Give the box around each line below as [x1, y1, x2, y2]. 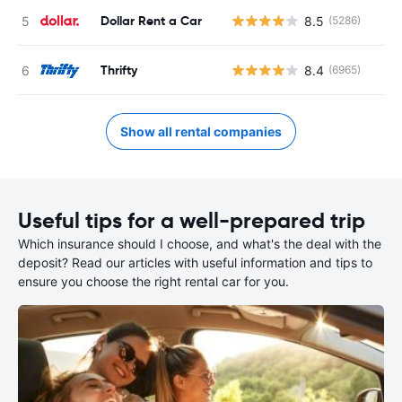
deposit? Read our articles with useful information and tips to [18, 255, 372, 270]
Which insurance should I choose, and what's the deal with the [18, 236, 381, 251]
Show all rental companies [120, 124, 282, 139]
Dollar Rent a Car [100, 12, 202, 29]
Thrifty [100, 61, 137, 78]
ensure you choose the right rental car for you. [18, 274, 289, 289]
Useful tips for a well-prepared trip [18, 207, 365, 234]
